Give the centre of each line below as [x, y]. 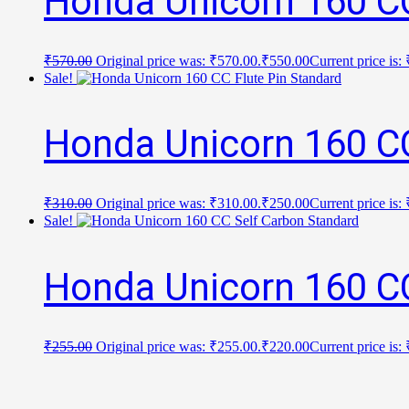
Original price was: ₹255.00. [178, 346]
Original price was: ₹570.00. [178, 60]
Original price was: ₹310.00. [178, 204]
